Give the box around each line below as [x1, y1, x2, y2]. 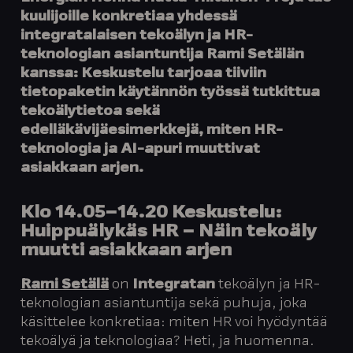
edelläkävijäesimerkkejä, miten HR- [20, 124, 284, 138]
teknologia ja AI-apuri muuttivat [20, 143, 261, 157]
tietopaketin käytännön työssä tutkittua [20, 87, 321, 100]
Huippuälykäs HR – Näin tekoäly [20, 224, 318, 240]
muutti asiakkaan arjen [20, 243, 232, 259]
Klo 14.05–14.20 [20, 205, 173, 221]
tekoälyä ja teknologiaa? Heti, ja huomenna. [20, 335, 315, 348]
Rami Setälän [206, 49, 305, 62]
